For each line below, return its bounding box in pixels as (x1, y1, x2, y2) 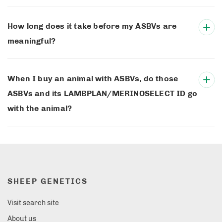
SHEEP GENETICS (7, 176, 88, 186)
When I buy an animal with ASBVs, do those (7, 73, 178, 83)
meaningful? (7, 36, 56, 46)
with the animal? (7, 103, 72, 113)
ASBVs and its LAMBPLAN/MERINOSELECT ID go (7, 88, 198, 98)
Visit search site (7, 198, 59, 207)
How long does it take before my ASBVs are (7, 21, 177, 31)
